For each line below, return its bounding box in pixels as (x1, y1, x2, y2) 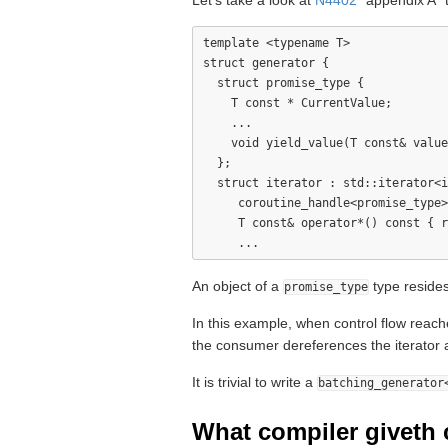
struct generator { (203, 56, 329, 70)
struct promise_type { (203, 76, 364, 90)
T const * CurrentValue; (203, 96, 392, 110)
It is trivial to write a (192, 374, 317, 390)
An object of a (192, 278, 283, 294)
